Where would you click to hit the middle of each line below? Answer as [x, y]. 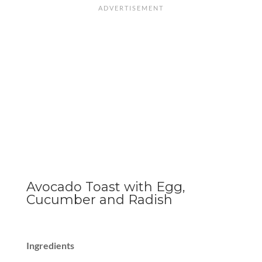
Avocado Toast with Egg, [106, 187]
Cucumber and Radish [99, 200]
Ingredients [52, 246]
